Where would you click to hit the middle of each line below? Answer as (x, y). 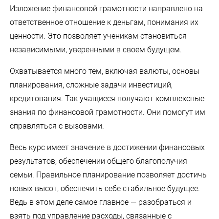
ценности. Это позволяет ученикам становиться (98, 36)
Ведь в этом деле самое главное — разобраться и (101, 202)
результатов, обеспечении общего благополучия (99, 161)
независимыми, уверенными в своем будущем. (96, 49)
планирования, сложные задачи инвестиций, (91, 85)
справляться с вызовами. (57, 126)
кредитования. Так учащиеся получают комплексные (107, 98)
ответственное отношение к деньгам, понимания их (104, 22)
